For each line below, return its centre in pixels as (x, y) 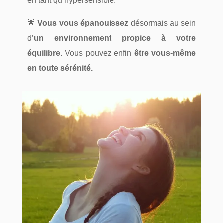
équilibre (44, 53)
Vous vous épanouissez (83, 23)
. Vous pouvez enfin (97, 53)
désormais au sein (162, 23)
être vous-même (165, 53)
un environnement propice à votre (115, 38)
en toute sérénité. (60, 68)
